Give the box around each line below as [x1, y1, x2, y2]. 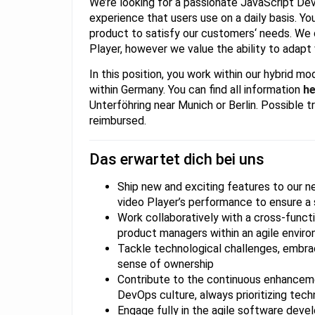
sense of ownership [117, 257, 214, 271]
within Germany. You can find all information [89, 83, 303, 97]
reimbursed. [89, 114, 146, 128]
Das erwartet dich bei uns [89, 150, 264, 168]
